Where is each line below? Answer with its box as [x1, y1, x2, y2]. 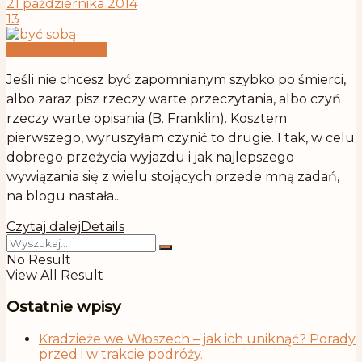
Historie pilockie [6, 41, 107, 57]
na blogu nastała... [6, 187, 121, 204]
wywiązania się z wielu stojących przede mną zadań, [6, 168, 339, 184]
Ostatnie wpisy [6, 297, 120, 317]
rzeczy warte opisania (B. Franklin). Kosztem [6, 110, 287, 126]
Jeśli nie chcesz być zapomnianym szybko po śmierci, [6, 71, 346, 87]
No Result [6, 251, 71, 267]
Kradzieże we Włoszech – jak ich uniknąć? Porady [39, 331, 356, 347]
